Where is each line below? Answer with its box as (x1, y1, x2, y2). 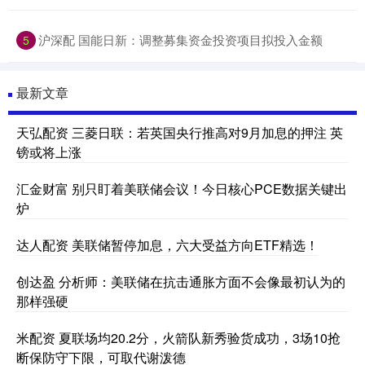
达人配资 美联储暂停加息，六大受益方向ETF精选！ (16, 235, 319, 255)
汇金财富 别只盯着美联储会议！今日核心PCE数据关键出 (16, 179, 347, 199)
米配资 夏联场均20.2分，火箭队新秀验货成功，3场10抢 (16, 328, 341, 348)
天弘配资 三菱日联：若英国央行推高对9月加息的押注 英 (16, 123, 343, 143)
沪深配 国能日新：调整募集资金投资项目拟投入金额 (38, 31, 323, 49)
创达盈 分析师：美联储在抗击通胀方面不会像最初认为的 (16, 272, 345, 292)
